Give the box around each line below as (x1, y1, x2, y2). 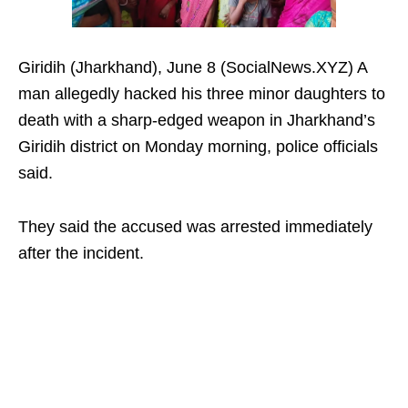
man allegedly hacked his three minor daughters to (18, 85, 385, 104)
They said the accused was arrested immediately (18, 218, 372, 237)
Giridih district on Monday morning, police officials (18, 138, 378, 157)
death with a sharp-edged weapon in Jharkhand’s (18, 111, 375, 130)
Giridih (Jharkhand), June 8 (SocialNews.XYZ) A (18, 58, 367, 77)
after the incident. (18, 244, 144, 263)
